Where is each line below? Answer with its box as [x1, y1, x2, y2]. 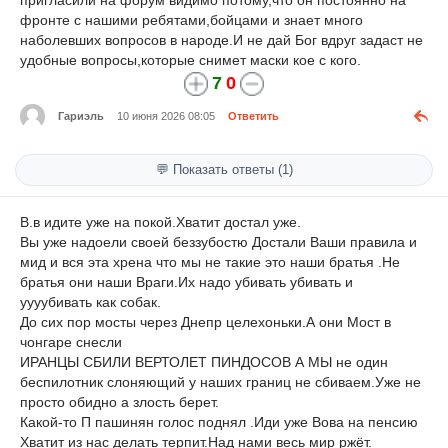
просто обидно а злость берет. [20, 393, 219, 410]
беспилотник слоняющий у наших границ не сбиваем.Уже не [20, 373, 421, 390]
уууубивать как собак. [20, 293, 161, 310]
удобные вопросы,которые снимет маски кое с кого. [20, 52, 361, 69]
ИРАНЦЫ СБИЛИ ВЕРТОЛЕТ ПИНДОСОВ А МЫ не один [20, 353, 388, 370]
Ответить [228, 110, 279, 123]
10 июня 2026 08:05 [117, 110, 215, 123]
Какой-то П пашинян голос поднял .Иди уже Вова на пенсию [20, 413, 418, 430]
